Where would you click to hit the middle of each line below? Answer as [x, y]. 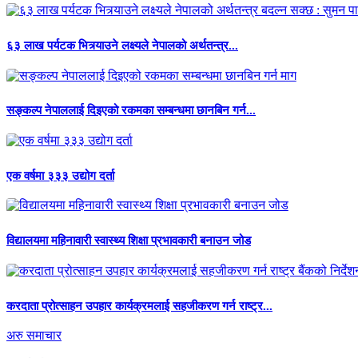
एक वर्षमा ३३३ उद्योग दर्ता [60, 175]
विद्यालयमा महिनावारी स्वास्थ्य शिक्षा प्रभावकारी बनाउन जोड [129, 241]
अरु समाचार [34, 336]
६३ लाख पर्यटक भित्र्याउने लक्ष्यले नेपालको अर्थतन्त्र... [122, 45]
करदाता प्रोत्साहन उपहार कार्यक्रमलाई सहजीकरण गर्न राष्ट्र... [139, 306]
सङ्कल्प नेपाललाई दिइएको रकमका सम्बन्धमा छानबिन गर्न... [131, 111]
